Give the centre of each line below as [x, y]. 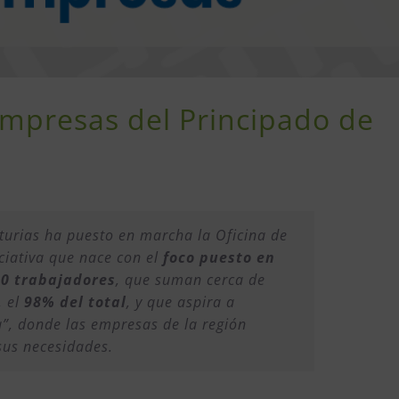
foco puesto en [220, 257]
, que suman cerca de [191, 279]
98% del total [73, 301]
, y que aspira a [181, 301]
